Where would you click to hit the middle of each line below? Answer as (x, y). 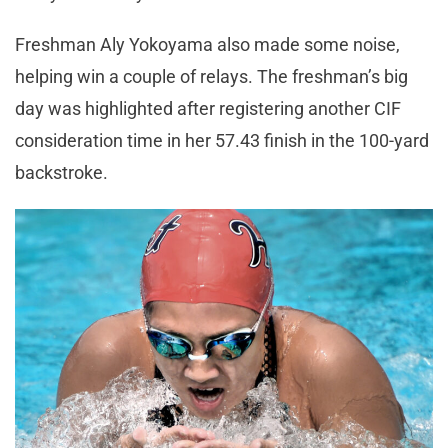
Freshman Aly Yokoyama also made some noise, (207, 44)
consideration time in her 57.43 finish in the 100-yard (222, 140)
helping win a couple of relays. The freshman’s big (211, 76)
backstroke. (63, 172)
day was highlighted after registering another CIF (208, 108)
